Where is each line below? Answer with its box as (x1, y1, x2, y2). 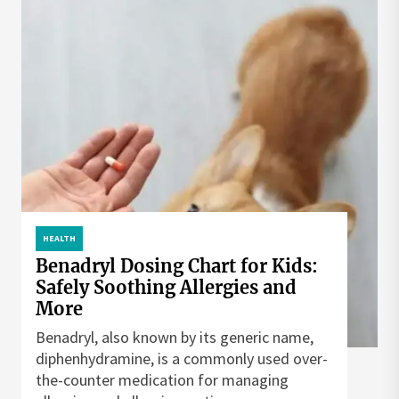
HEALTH (43, 232, 76, 244)
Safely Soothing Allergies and (36, 276, 297, 298)
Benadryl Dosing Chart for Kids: (36, 255, 318, 277)
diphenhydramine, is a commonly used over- (36, 348, 328, 369)
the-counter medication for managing (36, 370, 289, 390)
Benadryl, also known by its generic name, (36, 327, 313, 347)
